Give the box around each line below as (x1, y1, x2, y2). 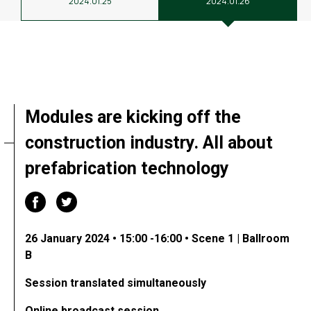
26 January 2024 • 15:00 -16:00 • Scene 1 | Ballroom (25, 232, 289, 245)
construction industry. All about (25, 133, 273, 153)
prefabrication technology (25, 158, 229, 178)
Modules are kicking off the (25, 107, 241, 127)
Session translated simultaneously (25, 276, 206, 289)
